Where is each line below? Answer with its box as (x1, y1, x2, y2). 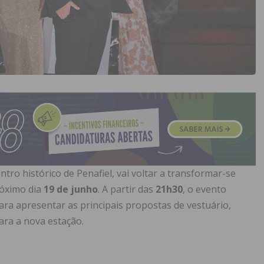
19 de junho (44, 183, 98, 196)
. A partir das (98, 183, 156, 196)
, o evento (183, 183, 226, 196)
